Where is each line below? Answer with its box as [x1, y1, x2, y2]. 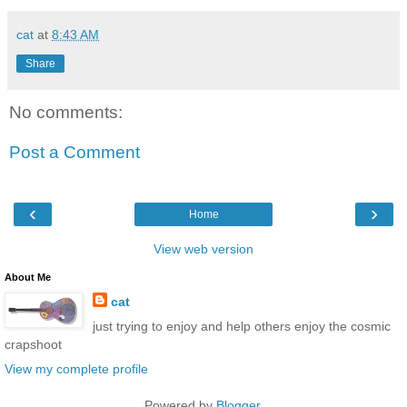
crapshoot [5, 337, 62, 352]
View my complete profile [5, 362, 148, 377]
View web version [154, 242, 253, 257]
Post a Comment [9, 142, 140, 162]
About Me [5, 272, 51, 283]
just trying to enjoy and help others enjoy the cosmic [92, 319, 391, 334]
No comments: [9, 103, 123, 123]
